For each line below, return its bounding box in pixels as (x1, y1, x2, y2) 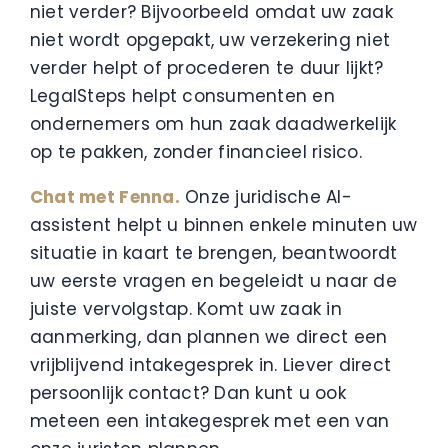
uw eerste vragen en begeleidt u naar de (29, 269, 397, 294)
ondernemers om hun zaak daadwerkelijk (29, 112, 397, 137)
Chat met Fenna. (29, 185, 180, 210)
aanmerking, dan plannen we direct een (29, 325, 388, 350)
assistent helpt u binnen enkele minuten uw (29, 213, 418, 238)
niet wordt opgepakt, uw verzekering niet (29, 28, 391, 53)
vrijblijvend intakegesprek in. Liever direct (29, 353, 392, 378)
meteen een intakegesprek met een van (29, 409, 390, 434)
